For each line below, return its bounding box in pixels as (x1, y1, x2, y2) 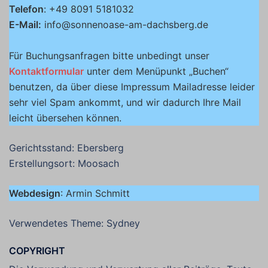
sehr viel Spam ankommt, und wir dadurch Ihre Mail (9, 96, 241, 108)
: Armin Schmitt (60, 187, 130, 199)
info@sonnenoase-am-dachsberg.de (41, 19, 208, 31)
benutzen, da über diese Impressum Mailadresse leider (9, 81, 255, 93)
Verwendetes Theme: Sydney (9, 217, 140, 229)
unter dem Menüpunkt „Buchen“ (84, 65, 229, 77)
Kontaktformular (9, 65, 84, 77)
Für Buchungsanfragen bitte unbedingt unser (9, 50, 209, 62)
